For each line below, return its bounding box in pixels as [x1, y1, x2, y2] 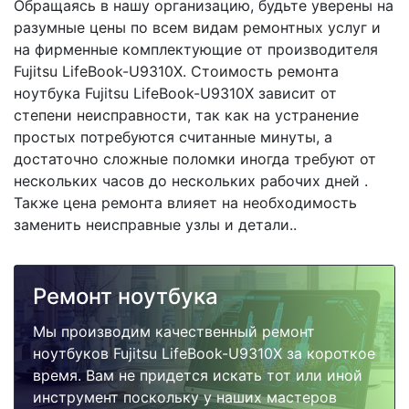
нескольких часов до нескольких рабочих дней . [14, 172, 368, 190]
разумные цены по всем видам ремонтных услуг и [14, 18, 381, 37]
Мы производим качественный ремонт [33, 322, 315, 341]
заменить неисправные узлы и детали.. [14, 215, 297, 234]
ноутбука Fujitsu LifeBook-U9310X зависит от [14, 84, 337, 102]
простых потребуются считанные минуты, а [14, 128, 332, 146]
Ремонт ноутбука [33, 283, 218, 309]
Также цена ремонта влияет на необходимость [14, 194, 357, 212]
